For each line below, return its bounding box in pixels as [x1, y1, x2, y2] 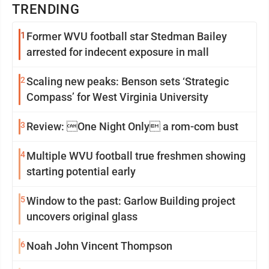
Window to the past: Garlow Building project [26, 195, 235, 207]
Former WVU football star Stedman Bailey [26, 30, 227, 43]
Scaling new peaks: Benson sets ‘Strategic [26, 75, 229, 88]
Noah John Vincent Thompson [26, 240, 172, 252]
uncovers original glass [26, 210, 138, 223]
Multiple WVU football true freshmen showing [26, 150, 246, 162]
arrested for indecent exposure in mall [26, 46, 209, 58]
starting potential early [26, 165, 136, 178]
